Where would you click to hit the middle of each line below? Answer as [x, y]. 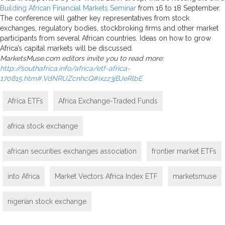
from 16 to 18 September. [178, 8]
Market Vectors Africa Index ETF [106, 176]
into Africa [24, 176]
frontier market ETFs [184, 151]
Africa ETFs [25, 101]
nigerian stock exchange [47, 201]
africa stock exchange [43, 126]
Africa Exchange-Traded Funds [108, 101]
